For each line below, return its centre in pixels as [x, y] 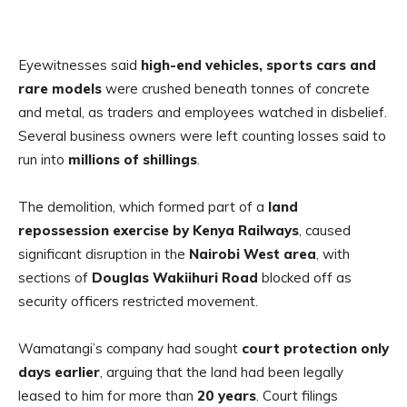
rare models [60, 89]
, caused [325, 231]
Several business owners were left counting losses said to [202, 136]
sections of [55, 278]
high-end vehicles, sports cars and [258, 65]
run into [43, 160]
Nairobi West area [253, 254]
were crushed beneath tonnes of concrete [236, 89]
